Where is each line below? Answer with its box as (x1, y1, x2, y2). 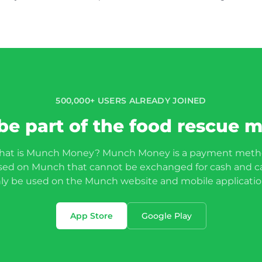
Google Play (141, 211, 192, 221)
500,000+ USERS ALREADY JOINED (56, 95, 206, 106)
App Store (70, 211, 113, 221)
